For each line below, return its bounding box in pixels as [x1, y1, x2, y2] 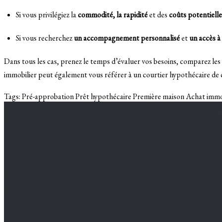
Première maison [133, 91, 184, 102]
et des [148, 9, 169, 20]
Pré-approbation [22, 91, 74, 102]
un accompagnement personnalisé [74, 32, 180, 43]
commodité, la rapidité [78, 9, 148, 20]
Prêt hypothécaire [75, 91, 131, 102]
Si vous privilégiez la [16, 9, 78, 20]
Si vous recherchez [16, 32, 74, 43]
